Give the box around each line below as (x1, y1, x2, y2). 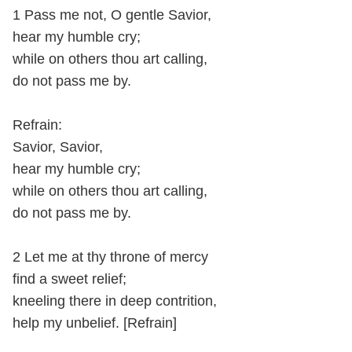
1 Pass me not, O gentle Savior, (13, 7, 211, 24)
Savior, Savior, (13, 139, 103, 156)
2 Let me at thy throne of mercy (13, 249, 208, 266)
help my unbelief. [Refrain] (13, 315, 177, 332)
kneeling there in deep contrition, (13, 293, 217, 310)
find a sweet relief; (13, 271, 126, 288)
